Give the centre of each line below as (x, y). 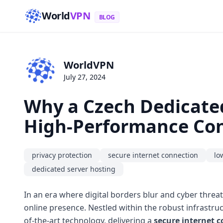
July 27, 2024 (85, 77)
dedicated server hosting (74, 169)
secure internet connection (153, 155)
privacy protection (62, 155)
